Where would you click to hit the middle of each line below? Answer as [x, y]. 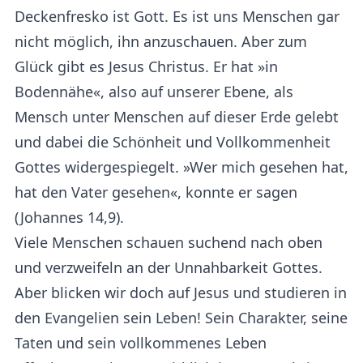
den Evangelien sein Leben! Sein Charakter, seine [181, 318]
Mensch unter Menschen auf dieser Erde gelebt [177, 117]
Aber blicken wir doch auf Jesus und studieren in [181, 293]
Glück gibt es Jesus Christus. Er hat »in [146, 66]
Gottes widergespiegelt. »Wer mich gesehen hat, [181, 167]
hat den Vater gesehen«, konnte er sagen [156, 192]
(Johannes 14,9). [69, 217]
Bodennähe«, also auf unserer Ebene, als [154, 92]
